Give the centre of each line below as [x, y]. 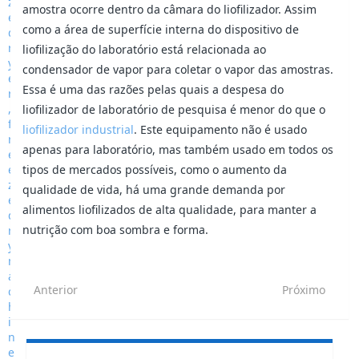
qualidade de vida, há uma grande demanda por [154, 189]
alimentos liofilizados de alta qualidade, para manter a [170, 209]
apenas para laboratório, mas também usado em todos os [178, 149]
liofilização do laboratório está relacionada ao [145, 49]
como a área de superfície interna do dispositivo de [161, 29]
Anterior [56, 289]
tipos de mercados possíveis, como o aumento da [155, 169]
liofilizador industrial [79, 129]
